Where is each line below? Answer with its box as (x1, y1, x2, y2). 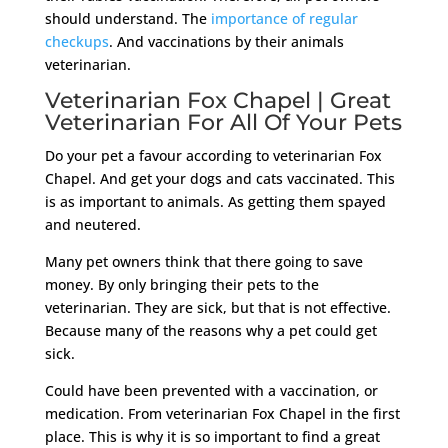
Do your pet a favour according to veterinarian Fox (44, 145, 382, 165)
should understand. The (44, 8, 211, 28)
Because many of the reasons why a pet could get (44, 320, 377, 340)
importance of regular (210, 8, 358, 28)
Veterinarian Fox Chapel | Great (44, 86, 391, 114)
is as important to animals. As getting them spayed (44, 191, 386, 211)
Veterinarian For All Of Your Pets (44, 108, 402, 136)
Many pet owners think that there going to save (44, 251, 363, 271)
